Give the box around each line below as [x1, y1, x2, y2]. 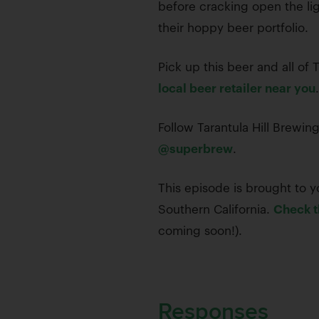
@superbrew [158, 143, 233, 155]
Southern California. [158, 204, 273, 216]
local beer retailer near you [158, 83, 315, 95]
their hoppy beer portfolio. [158, 22, 308, 34]
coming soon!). [158, 225, 242, 237]
